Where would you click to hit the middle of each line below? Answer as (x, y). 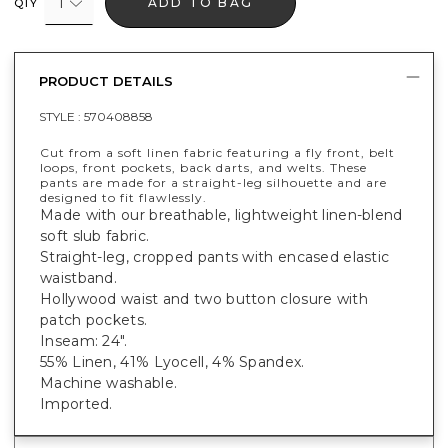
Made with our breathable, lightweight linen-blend (221, 214)
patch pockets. (94, 319)
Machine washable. (109, 382)
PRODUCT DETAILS (106, 80)
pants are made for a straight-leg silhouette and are (213, 182)
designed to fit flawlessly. (123, 197)
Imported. (76, 403)
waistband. (79, 277)
